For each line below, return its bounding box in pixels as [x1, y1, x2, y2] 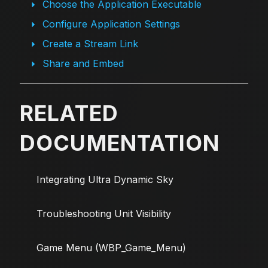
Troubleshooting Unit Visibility [36, 208, 171, 220]
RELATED [19, 100, 119, 127]
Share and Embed [42, 57, 124, 70]
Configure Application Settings [42, 18, 180, 31]
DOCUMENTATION [19, 130, 220, 157]
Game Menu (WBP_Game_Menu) [36, 242, 186, 254]
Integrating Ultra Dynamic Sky [36, 173, 173, 186]
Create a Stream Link [42, 38, 138, 50]
